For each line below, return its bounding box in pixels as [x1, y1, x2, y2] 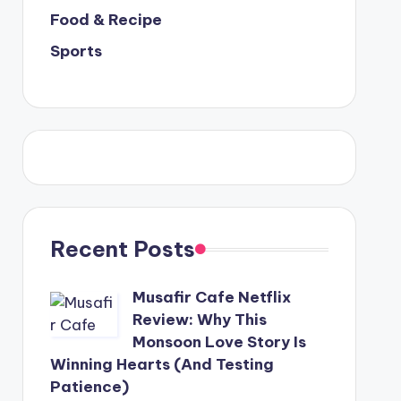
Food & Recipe [49, 10, 162, 30]
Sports [49, 41, 102, 61]
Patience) [49, 377, 129, 397]
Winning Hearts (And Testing [49, 354, 274, 374]
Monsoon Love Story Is [132, 332, 306, 352]
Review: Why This [132, 310, 267, 329]
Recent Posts [49, 235, 195, 262]
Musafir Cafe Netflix [132, 287, 291, 307]
